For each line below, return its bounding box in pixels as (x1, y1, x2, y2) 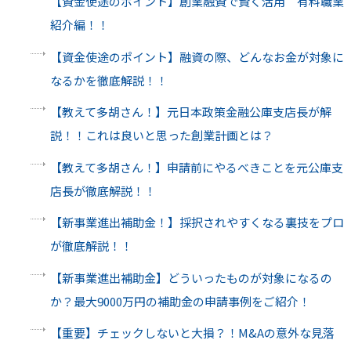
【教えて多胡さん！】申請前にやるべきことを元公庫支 (49, 158, 343, 175)
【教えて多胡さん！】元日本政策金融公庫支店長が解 (49, 103, 331, 121)
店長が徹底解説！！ (49, 182, 156, 199)
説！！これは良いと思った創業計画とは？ (49, 127, 273, 144)
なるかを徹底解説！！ (49, 71, 168, 89)
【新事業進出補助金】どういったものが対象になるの (49, 269, 332, 286)
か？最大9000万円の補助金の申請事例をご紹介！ (49, 292, 310, 309)
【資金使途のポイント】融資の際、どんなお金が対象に (49, 48, 344, 65)
